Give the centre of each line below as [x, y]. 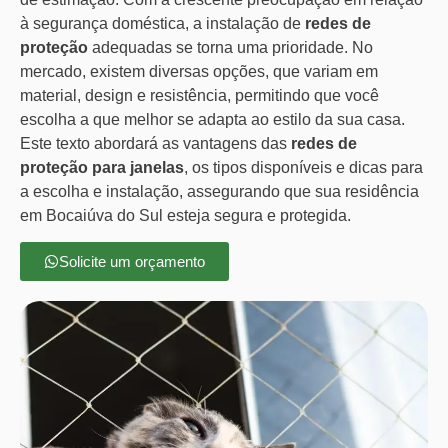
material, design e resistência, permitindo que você [199, 95]
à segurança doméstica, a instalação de [162, 23]
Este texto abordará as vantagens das [155, 143]
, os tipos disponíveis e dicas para [303, 167]
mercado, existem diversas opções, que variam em [199, 71]
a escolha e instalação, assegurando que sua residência [219, 191]
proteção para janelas [102, 167]
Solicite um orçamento [132, 261]
